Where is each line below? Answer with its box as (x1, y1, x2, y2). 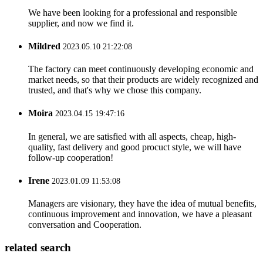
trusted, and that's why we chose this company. (28, 85, 201, 96)
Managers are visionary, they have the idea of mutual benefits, (28, 198, 257, 209)
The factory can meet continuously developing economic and (28, 64, 254, 75)
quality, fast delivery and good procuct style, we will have (28, 141, 241, 152)
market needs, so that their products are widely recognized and (28, 75, 258, 85)
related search (5, 241, 71, 254)
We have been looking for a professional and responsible (28, 7, 237, 18)
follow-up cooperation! (28, 152, 113, 163)
